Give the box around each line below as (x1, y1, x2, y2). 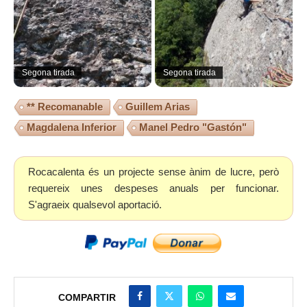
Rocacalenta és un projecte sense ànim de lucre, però (28, 166, 279, 178)
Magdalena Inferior (27, 121, 116, 134)
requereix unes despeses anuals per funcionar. (28, 182, 279, 195)
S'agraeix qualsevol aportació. (28, 199, 162, 211)
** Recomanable (27, 101, 103, 113)
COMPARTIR (58, 292, 116, 304)
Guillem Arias (125, 101, 190, 113)
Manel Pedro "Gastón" (139, 121, 247, 134)
